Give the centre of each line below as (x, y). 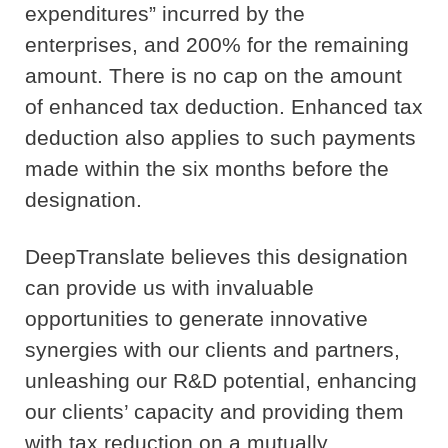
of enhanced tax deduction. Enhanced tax (224, 107)
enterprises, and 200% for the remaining (217, 45)
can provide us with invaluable (169, 288)
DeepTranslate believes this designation (216, 257)
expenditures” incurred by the (165, 14)
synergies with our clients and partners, (212, 350)
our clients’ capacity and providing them (214, 412)
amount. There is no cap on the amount (213, 76)
